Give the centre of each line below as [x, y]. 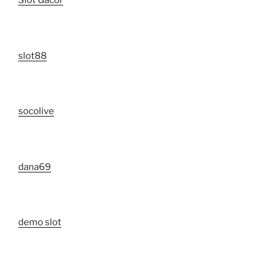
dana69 [35, 167]
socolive [36, 111]
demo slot [40, 223]
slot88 [32, 56]
